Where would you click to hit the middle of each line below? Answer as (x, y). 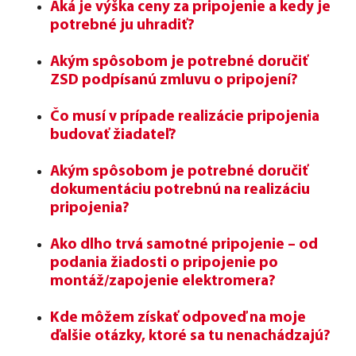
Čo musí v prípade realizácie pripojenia (185, 117)
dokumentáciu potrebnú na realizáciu (180, 190)
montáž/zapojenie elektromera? (163, 281)
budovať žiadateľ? (113, 135)
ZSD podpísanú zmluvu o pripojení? (174, 80)
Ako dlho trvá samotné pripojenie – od (184, 245)
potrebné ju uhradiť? (122, 25)
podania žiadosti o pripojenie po (164, 263)
